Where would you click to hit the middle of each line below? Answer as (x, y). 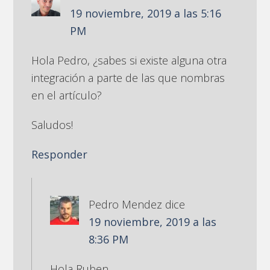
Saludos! (52, 125)
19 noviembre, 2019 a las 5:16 (146, 14)
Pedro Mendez (126, 205)
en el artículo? (67, 96)
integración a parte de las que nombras (128, 78)
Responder (60, 155)
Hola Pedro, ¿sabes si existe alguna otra (129, 61)
